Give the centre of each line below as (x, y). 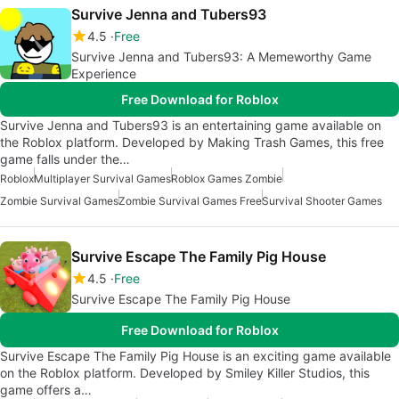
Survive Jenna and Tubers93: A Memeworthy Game (221, 57)
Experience (104, 74)
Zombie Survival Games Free (190, 201)
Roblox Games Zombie (227, 179)
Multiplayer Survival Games (102, 179)
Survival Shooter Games (322, 201)
